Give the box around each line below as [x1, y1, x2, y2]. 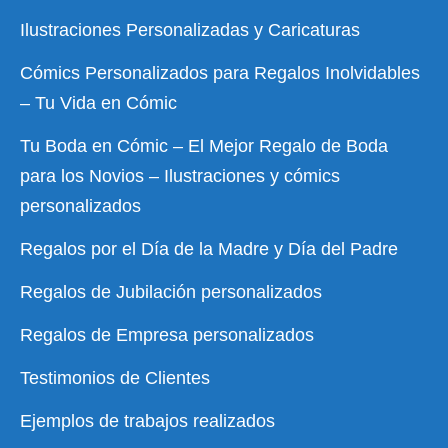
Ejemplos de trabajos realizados [20, 411, 275, 432]
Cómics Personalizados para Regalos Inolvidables [20, 63, 420, 84]
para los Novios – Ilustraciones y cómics [20, 166, 340, 187]
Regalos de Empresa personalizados [20, 325, 314, 346]
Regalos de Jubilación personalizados [20, 282, 322, 303]
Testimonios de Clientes [20, 368, 210, 389]
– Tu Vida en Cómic [20, 93, 177, 114]
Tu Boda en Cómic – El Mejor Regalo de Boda [20, 136, 388, 157]
